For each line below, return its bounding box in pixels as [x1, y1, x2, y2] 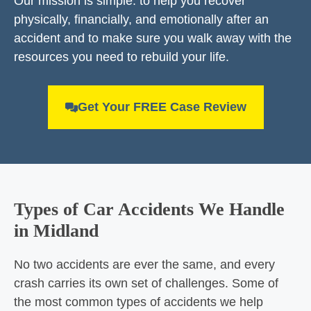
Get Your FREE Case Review [77, 100, 246, 114]
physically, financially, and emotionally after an [14, 12, 269, 26]
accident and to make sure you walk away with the [14, 31, 292, 45]
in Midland [14, 221, 99, 241]
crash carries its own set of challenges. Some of [14, 276, 278, 290]
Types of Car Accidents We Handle [14, 199, 285, 219]
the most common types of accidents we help [14, 295, 263, 309]
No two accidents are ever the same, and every [14, 258, 275, 271]
